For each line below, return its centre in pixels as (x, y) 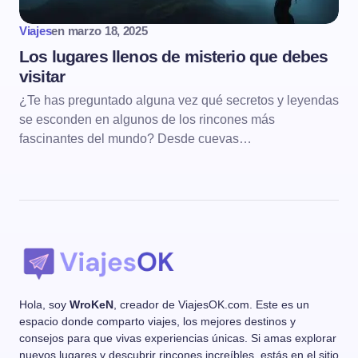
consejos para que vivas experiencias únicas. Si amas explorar (178, 338)
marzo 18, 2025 (107, 31)
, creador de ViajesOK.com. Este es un (211, 304)
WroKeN (91, 304)
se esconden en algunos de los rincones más (147, 119)
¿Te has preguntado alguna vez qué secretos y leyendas (179, 100)
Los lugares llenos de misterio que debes (174, 56)
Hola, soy (44, 304)
